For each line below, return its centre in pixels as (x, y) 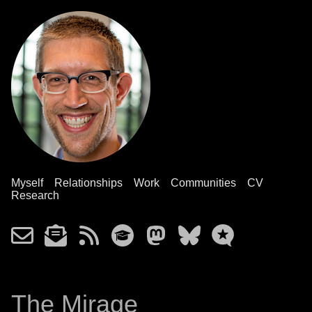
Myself (27, 183)
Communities (203, 183)
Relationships (88, 183)
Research (35, 195)
